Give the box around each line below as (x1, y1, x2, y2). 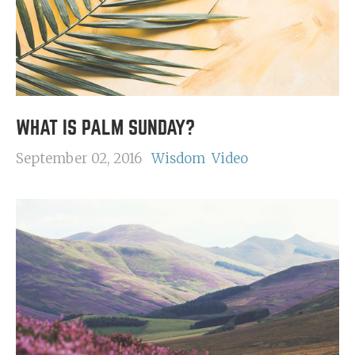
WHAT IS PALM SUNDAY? (16, 118, 195, 138)
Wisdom (151, 150, 205, 167)
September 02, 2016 (16, 150, 142, 167)
